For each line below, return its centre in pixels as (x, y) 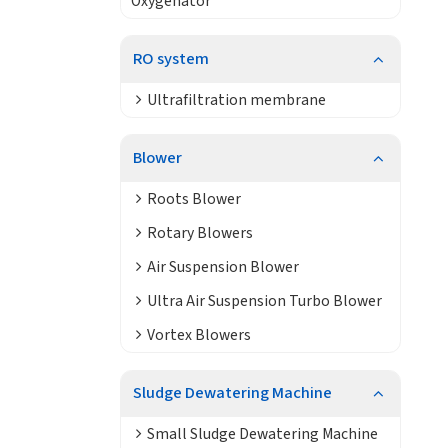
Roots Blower (193, 198)
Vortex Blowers (198, 334)
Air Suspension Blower (222, 266)
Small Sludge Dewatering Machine (262, 434)
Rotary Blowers (199, 232)
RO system (170, 58)
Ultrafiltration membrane (236, 99)
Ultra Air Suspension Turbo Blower (264, 300)
